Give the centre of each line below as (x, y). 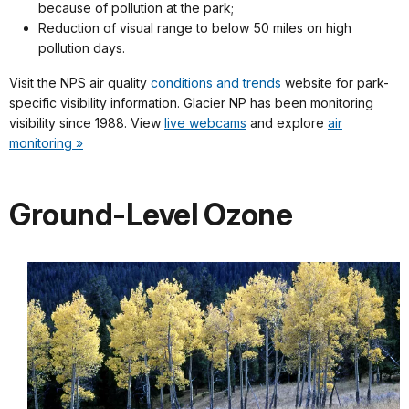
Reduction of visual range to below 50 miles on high (195, 27)
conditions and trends (216, 82)
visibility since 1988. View (87, 122)
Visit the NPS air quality (80, 82)
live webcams (205, 122)
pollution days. (82, 47)
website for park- (335, 82)
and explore (287, 122)
